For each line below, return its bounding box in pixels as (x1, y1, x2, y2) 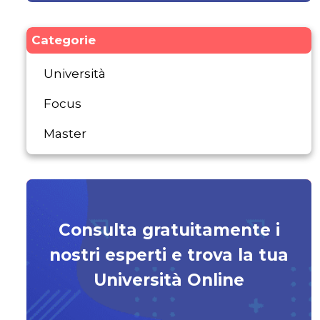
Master (44, 126, 86, 141)
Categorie (31, 32, 96, 47)
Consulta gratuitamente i (58, 219, 280, 240)
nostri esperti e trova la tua (49, 244, 289, 265)
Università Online (94, 269, 244, 290)
